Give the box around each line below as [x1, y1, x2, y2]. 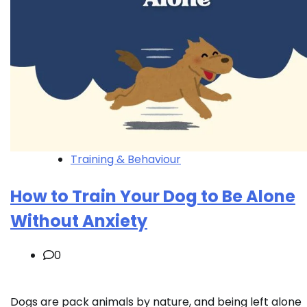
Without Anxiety [10, 210, 147, 233]
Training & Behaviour [71, 151, 181, 168]
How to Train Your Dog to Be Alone [10, 185, 295, 208]
